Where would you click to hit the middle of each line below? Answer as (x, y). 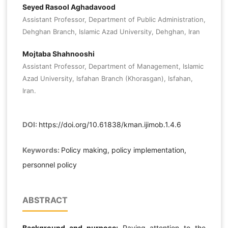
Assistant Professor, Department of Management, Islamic (113, 66)
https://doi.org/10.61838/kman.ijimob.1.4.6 (110, 125)
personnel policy (49, 165)
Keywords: (41, 150)
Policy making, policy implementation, (123, 150)
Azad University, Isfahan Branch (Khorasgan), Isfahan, (107, 78)
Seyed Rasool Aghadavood (69, 7)
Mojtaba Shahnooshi (58, 53)
